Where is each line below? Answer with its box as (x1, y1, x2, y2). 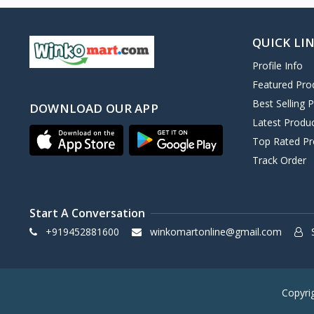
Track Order (252, 153, 306, 168)
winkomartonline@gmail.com (149, 225, 282, 239)
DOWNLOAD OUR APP (29, 100, 158, 117)
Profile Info (252, 59, 303, 73)
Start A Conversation (29, 205, 145, 221)
